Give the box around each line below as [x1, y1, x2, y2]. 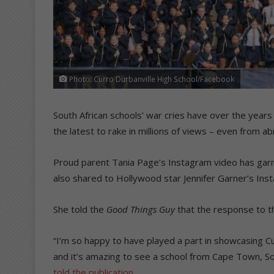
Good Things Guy [104, 202, 175, 215]
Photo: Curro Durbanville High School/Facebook [67, 73, 234, 84]
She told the [53, 202, 104, 215]
